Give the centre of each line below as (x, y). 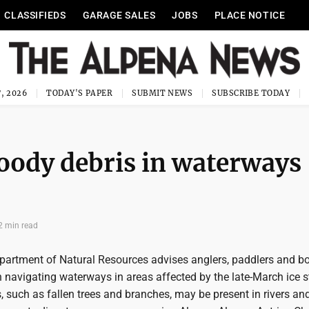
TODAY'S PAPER (80, 93)
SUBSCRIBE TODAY (251, 93)
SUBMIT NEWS (162, 93)
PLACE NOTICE (250, 15)
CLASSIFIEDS (35, 15)
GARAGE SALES (119, 15)
